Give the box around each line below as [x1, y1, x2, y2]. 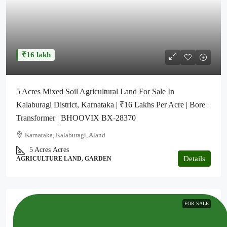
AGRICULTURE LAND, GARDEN [16, 155, 111, 162]
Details [183, 155, 205, 163]
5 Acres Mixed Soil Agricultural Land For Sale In [16, 87, 174, 96]
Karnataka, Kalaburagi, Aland [25, 131, 105, 139]
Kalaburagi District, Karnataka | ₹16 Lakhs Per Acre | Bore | [16, 100, 209, 109]
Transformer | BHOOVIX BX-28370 [16, 113, 136, 122]
